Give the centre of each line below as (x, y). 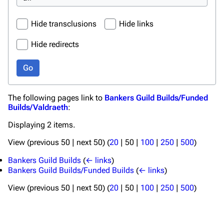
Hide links (136, 23)
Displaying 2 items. (42, 124)
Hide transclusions (64, 23)
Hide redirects (55, 44)
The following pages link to (56, 97)
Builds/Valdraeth (38, 107)
